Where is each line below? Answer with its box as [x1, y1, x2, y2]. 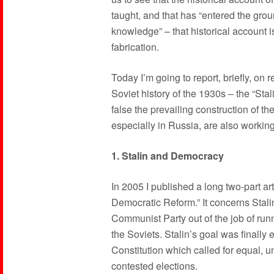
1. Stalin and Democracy [111, 149, 224, 163]
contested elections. [111, 259, 198, 273]
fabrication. [111, 40, 159, 54]
